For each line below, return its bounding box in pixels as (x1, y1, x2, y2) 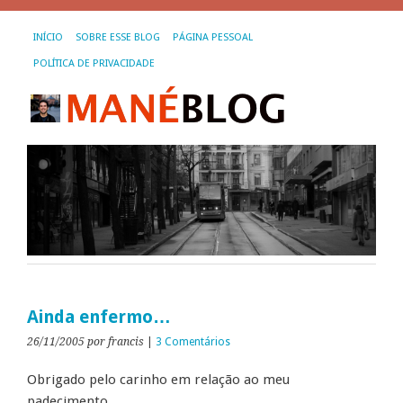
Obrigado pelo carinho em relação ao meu (27, 372, 290, 389)
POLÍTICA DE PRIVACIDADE (33, 58, 155, 69)
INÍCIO (33, 31, 63, 43)
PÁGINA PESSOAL (173, 31, 253, 43)
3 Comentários (156, 336, 230, 349)
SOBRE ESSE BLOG (76, 31, 160, 43)
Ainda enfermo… (27, 307, 171, 328)
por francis (87, 336, 144, 349)
